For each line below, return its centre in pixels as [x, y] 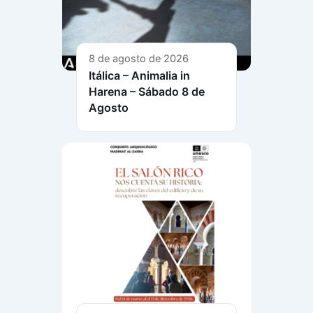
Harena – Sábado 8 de [147, 91]
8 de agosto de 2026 [139, 58]
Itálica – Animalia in [139, 75]
